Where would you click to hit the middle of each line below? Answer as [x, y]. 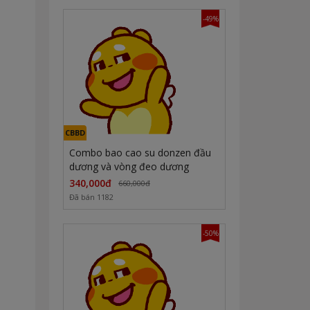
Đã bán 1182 [91, 197]
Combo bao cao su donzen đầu [140, 153]
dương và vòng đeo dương [129, 167]
